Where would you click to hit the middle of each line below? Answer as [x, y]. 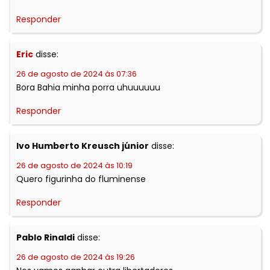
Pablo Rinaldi [46, 238]
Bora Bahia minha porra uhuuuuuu [88, 88]
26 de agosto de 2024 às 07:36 [77, 74]
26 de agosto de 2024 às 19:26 [76, 257]
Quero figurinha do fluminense [81, 179]
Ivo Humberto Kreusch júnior [83, 146]
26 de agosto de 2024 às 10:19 [74, 166]
